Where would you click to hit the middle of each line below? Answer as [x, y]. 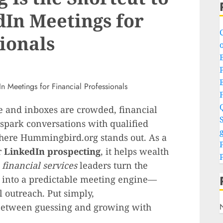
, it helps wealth [135, 151]
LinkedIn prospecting [52, 151]
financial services [40, 165]
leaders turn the [112, 165]
